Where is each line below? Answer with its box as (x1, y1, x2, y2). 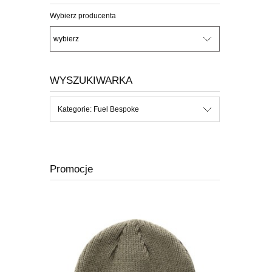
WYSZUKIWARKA (50, 74, 132, 86)
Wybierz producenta (50, 12, 116, 21)
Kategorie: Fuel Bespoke (58, 105, 139, 114)
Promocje (50, 163, 93, 175)
